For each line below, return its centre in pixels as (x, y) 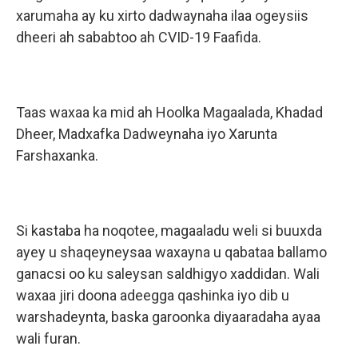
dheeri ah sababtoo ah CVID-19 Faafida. (139, 37)
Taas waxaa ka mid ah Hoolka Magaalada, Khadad (169, 112)
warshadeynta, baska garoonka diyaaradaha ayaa (168, 317)
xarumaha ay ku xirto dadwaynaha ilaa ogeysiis (162, 16)
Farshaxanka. (57, 155)
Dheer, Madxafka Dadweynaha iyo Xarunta (147, 134)
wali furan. (48, 338)
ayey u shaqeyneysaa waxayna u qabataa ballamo (171, 252)
